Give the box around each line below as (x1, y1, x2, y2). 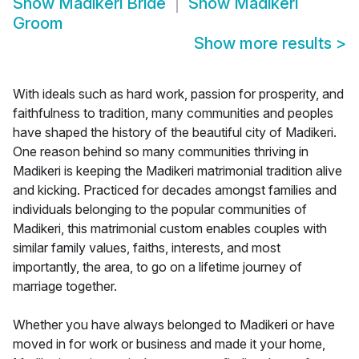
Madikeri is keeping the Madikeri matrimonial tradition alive (13, 163, 342, 179)
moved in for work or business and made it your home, (13, 336, 325, 353)
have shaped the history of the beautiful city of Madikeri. (13, 124, 337, 141)
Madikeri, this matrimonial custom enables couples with (13, 220, 327, 237)
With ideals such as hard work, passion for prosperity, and (13, 86, 344, 103)
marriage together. (13, 278, 117, 295)
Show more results (194, 34, 336, 54)
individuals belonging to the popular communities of (13, 201, 307, 218)
